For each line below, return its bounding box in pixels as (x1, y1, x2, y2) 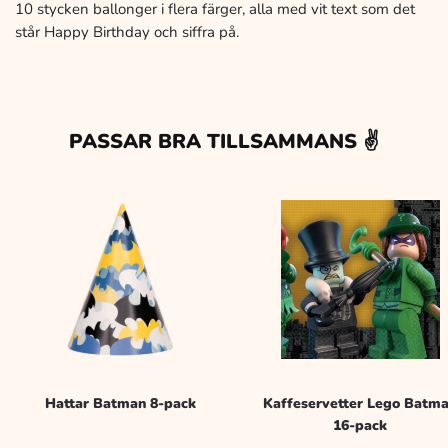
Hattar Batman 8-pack (44, 394, 196, 414)
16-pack (333, 416, 387, 436)
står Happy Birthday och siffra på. (15, 22, 239, 43)
